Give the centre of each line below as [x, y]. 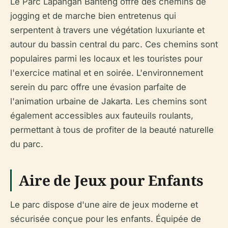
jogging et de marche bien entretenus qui [93, 16]
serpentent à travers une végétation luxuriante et [107, 30]
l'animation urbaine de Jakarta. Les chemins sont [108, 101]
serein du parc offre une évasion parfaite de [98, 87]
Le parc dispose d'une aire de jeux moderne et [104, 204]
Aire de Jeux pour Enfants [111, 180]
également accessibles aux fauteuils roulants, [102, 115]
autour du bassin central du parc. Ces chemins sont [114, 44]
